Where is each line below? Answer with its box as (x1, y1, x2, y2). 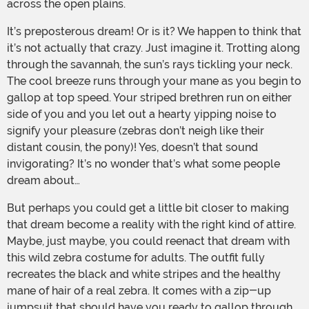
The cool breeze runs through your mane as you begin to (7, 74, 301, 88)
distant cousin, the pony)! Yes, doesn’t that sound (7, 141, 258, 154)
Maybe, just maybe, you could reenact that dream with (7, 235, 290, 248)
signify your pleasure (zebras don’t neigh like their (7, 124, 264, 138)
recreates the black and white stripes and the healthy (7, 268, 281, 281)
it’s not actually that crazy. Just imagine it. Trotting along (7, 41, 300, 55)
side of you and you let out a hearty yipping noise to (7, 108, 277, 121)
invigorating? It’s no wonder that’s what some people (7, 157, 280, 171)
